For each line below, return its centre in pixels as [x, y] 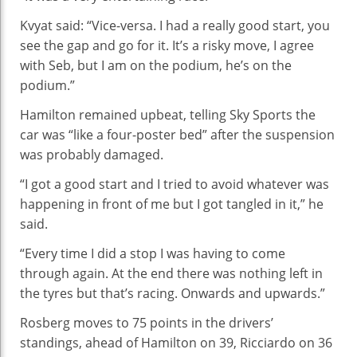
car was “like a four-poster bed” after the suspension [177, 134]
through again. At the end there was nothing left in [171, 273]
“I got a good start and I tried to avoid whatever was [175, 184]
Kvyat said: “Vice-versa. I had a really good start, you [175, 25]
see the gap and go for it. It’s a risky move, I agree [167, 45]
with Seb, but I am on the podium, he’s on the [156, 65]
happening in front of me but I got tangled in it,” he [172, 204]
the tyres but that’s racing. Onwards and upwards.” [173, 293]
